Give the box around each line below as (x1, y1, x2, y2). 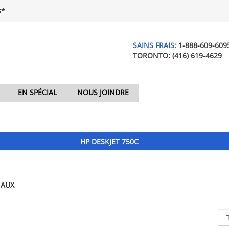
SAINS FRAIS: (133, 40, 178, 50)
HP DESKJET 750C (80, 136, 139, 146)
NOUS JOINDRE (77, 87, 129, 98)
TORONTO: (133, 51, 172, 60)
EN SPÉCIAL (18, 87, 57, 98)
